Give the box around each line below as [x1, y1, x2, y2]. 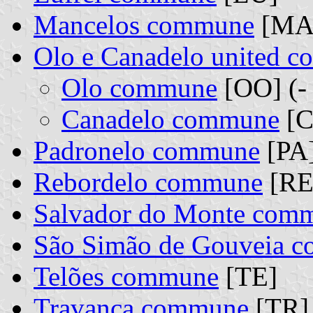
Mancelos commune [34, 9, 254, 40]
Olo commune [61, 72, 217, 103]
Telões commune [34, 261, 219, 291]
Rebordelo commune [34, 166, 263, 197]
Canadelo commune [61, 103, 279, 134]
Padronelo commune [34, 135, 260, 166]
